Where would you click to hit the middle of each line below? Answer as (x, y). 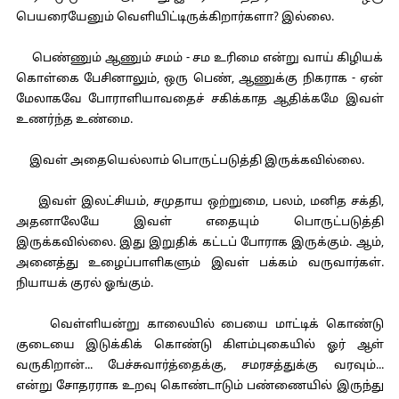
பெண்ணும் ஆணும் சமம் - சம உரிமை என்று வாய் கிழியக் (199, 59)
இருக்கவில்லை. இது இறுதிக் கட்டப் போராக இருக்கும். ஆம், (199, 243)
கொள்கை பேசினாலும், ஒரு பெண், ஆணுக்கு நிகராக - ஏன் (199, 79)
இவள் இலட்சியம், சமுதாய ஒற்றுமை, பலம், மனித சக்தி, (199, 202)
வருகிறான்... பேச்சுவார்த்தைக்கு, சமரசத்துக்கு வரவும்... (199, 366)
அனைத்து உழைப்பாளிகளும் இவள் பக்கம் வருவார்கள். (199, 264)
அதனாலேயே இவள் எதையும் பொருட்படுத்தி (199, 223)
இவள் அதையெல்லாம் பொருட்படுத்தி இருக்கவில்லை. (190, 161)
